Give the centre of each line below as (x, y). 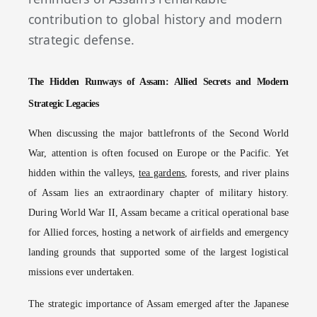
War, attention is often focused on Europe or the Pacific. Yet (158, 154)
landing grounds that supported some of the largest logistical (158, 253)
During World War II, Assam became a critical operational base (158, 213)
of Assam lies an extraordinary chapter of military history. (158, 193)
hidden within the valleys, (83, 173)
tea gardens (162, 173)
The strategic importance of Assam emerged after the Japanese (158, 304)
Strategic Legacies (64, 103)
